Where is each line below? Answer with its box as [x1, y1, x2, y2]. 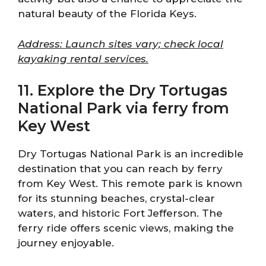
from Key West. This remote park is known [18, 178, 242, 189]
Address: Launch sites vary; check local [18, 37, 223, 50]
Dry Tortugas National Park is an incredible [18, 148, 243, 160]
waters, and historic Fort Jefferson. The [18, 207, 223, 219]
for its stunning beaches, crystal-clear [18, 192, 215, 204]
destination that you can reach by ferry [18, 163, 223, 175]
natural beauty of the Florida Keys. [18, 8, 197, 20]
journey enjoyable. [18, 237, 114, 249]
